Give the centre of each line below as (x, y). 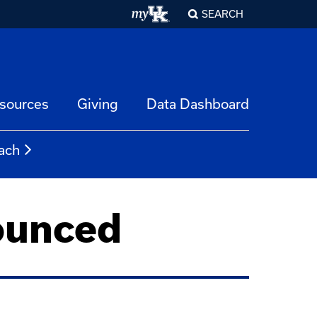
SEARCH (223, 14)
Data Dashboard (198, 104)
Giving (98, 104)
